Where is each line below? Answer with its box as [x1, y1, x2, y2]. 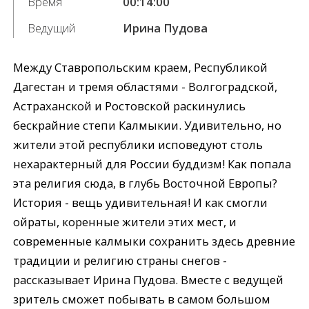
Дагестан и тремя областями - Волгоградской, [13, 79, 278, 95]
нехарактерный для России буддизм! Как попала [13, 156, 292, 172]
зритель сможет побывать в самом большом [13, 291, 271, 308]
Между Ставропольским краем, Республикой [13, 59, 268, 76]
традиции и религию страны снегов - [13, 252, 228, 269]
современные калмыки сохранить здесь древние [13, 233, 296, 250]
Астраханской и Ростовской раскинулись [13, 98, 246, 114]
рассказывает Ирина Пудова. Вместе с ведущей [13, 272, 284, 288]
